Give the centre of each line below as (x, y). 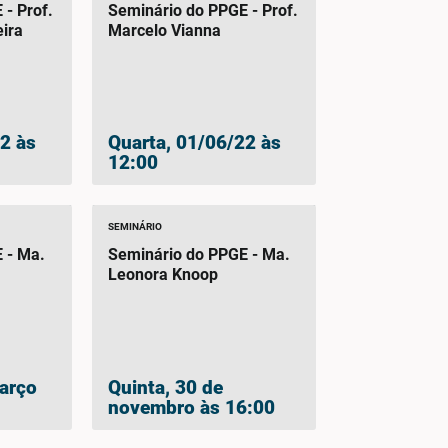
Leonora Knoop (162, 275)
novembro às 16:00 (191, 407)
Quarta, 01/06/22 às (194, 143)
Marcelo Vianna (164, 30)
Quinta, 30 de (165, 387)
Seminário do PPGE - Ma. (198, 255)
